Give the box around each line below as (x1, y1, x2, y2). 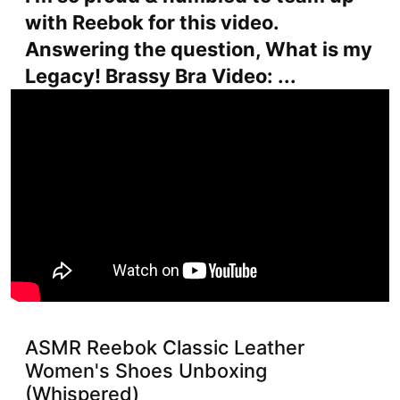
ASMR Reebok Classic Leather (25, 335, 304, 359)
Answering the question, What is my (25, 37, 372, 61)
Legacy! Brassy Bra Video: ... (25, 63, 296, 87)
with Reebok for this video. (25, 10, 279, 34)
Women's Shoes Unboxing (25, 358, 267, 382)
